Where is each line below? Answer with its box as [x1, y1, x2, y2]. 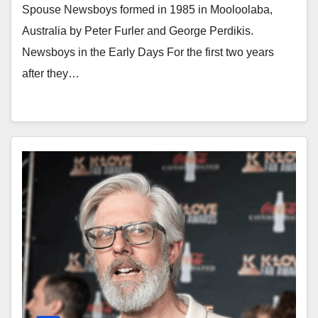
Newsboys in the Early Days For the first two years [22, 46, 274, 58]
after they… [22, 67, 79, 79]
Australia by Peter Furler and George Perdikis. [22, 25, 253, 37]
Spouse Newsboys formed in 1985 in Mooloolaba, [22, 4, 273, 16]
